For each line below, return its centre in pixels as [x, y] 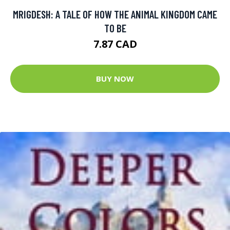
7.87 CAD [115, 44]
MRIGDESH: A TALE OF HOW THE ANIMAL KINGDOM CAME [115, 14]
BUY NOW [115, 79]
